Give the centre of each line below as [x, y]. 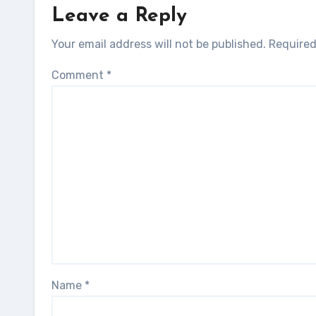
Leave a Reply [119, 16]
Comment [79, 75]
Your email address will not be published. [159, 44]
